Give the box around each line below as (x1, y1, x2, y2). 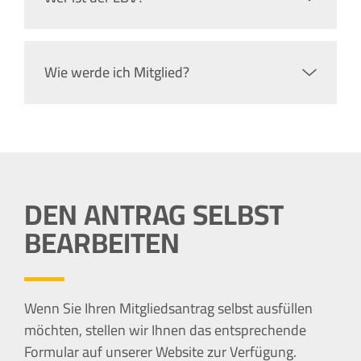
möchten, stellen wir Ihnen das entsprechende (24, 316, 306, 343)
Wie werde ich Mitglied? (44, 58, 189, 85)
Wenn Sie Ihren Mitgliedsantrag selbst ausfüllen (24, 294, 313, 322)
